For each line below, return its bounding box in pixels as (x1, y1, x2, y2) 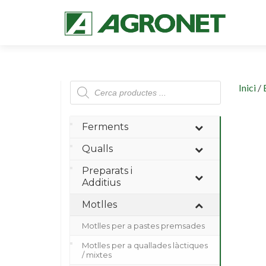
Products (69, 79, 107, 90)
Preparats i (82, 165, 132, 176)
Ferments (82, 121, 128, 132)
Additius (82, 177, 121, 188)
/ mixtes (82, 250, 112, 259)
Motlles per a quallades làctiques (82, 240, 208, 250)
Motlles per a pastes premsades (82, 221, 205, 230)
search (69, 88, 96, 100)
